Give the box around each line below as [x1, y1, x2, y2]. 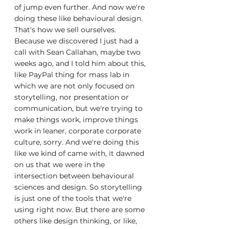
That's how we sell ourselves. [14, 25, 118, 34]
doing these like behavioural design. [14, 14, 145, 23]
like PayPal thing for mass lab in [14, 70, 131, 79]
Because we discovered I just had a [14, 36, 141, 45]
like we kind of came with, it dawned [14, 149, 146, 158]
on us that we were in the [14, 160, 107, 169]
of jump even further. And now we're [14, 3, 147, 12]
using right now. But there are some [14, 205, 147, 214]
